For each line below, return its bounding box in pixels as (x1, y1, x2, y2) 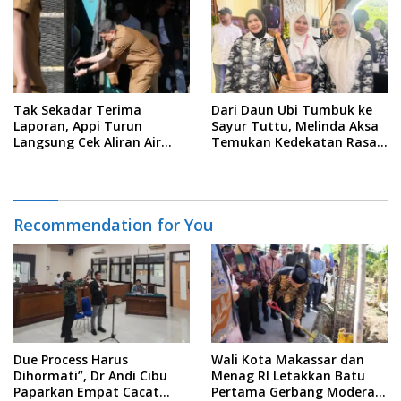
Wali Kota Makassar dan (211, 351, 364, 369)
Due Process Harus (13, 351, 128, 369)
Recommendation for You (13, 213, 213, 235)
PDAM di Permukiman (13, 149, 148, 166)
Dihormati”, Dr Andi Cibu (13, 367, 167, 385)
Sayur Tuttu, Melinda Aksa (211, 116, 379, 134)
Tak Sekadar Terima (13, 100, 141, 118)
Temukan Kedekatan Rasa (211, 132, 377, 150)
